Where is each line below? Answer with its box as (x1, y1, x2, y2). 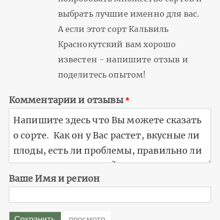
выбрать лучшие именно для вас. (57, 9, 199, 19)
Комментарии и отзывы (8, 95, 123, 106)
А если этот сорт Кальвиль (57, 24, 169, 34)
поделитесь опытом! (57, 70, 146, 80)
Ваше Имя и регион (8, 173, 100, 184)
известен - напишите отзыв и (57, 55, 188, 65)
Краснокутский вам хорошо (57, 39, 176, 50)
